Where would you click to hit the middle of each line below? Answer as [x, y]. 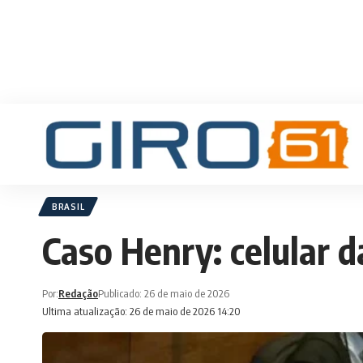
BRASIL [68, 207]
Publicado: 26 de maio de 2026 [164, 293]
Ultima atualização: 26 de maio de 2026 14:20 [141, 311]
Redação [78, 293]
